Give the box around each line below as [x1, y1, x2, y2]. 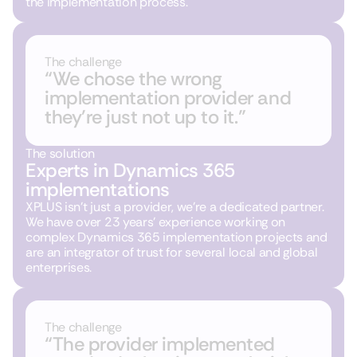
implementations [25, 177, 170, 202]
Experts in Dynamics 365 [25, 158, 235, 183]
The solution [25, 145, 96, 163]
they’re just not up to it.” [45, 104, 246, 130]
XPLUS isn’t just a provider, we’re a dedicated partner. [25, 198, 324, 216]
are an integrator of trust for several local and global [25, 244, 318, 261]
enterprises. [25, 259, 92, 277]
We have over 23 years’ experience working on [25, 214, 285, 231]
